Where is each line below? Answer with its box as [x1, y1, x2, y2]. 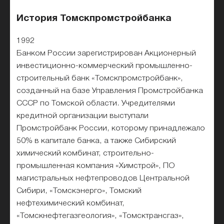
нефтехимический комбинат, [16, 199, 125, 207]
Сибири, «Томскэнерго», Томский [16, 187, 142, 194]
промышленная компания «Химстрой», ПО [16, 162, 175, 169]
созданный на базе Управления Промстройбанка [16, 87, 203, 94]
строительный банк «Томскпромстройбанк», [16, 74, 183, 82]
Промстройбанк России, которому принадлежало [16, 124, 205, 132]
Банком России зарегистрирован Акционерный [16, 49, 196, 57]
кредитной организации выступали [16, 112, 149, 119]
